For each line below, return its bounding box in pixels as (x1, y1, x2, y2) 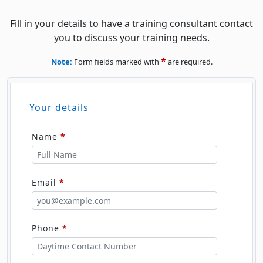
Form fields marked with (72, 56, 161, 68)
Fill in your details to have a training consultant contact (10, 17, 253, 31)
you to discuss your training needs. (53, 31, 210, 45)
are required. (166, 56, 213, 68)
